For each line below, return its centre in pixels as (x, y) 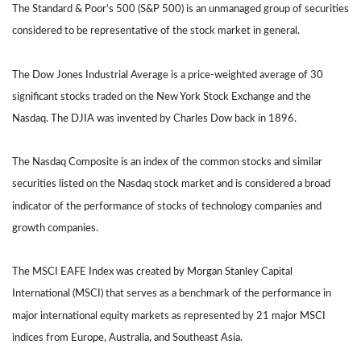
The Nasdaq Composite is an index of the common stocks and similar (167, 162)
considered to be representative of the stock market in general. (156, 31)
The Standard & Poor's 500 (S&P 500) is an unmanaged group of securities (180, 9)
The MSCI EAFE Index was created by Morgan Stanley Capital (152, 272)
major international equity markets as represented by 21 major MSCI (169, 315)
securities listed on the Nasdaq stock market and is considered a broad (171, 184)
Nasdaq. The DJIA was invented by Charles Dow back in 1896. (154, 119)
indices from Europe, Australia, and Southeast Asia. (127, 337)
